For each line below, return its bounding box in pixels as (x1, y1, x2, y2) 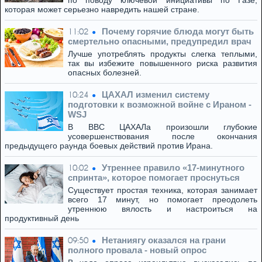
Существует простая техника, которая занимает (68, 185, 257, 195)
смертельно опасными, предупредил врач (68, 36, 251, 46)
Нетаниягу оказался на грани (102, 235, 226, 245)
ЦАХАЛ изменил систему (102, 89, 209, 99)
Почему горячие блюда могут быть (102, 26, 254, 36)
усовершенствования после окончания (68, 132, 257, 141)
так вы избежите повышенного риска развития (68, 58, 257, 68)
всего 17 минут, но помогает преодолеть (68, 195, 257, 204)
